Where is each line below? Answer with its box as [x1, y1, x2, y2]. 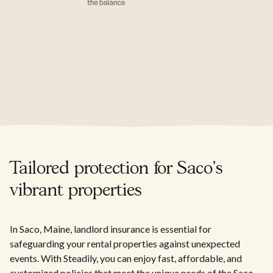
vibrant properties [10, 182, 142, 199]
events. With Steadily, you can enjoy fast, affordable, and [10, 252, 242, 264]
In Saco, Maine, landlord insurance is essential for [10, 222, 211, 235]
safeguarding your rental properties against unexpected [10, 237, 240, 249]
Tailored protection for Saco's [10, 160, 223, 177]
